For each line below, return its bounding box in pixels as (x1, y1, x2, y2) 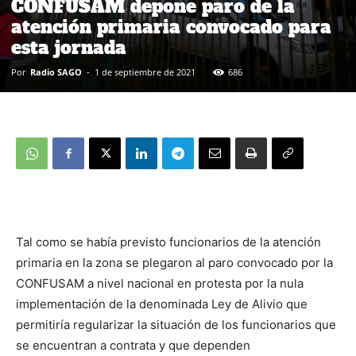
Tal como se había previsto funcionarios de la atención (16, 234, 321, 250)
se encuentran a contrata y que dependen (16, 338, 250, 353)
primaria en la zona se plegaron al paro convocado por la (16, 255, 333, 270)
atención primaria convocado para (11, 15, 331, 39)
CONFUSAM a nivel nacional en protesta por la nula (16, 276, 304, 291)
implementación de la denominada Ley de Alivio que (16, 296, 308, 311)
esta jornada (11, 36, 126, 60)
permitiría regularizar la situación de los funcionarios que (16, 317, 336, 332)
